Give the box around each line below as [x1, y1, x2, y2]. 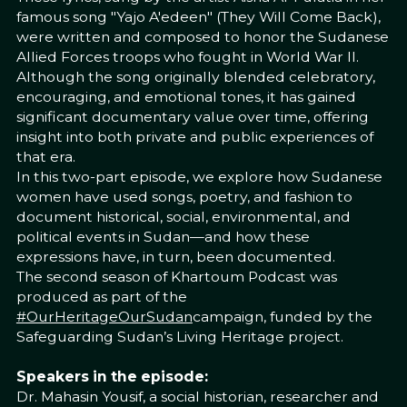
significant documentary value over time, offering [15, 107, 369, 125]
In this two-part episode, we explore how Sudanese [15, 167, 382, 185]
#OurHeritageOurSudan [15, 307, 193, 325]
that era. [15, 147, 75, 165]
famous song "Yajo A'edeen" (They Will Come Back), [15, 7, 381, 25]
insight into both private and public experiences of [15, 127, 373, 145]
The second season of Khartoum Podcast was [15, 267, 337, 285]
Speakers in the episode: [15, 367, 208, 385]
